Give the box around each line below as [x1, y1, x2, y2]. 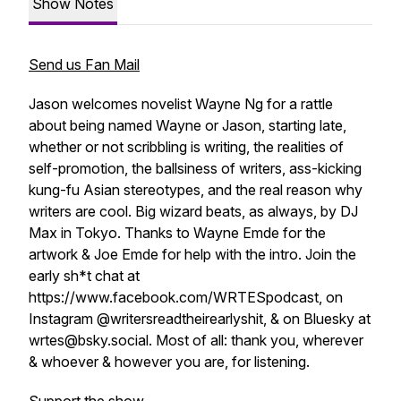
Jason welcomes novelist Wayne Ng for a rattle [29, 95, 333, 113]
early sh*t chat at [29, 267, 140, 285]
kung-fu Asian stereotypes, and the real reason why [29, 181, 363, 199]
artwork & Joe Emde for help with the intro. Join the [29, 245, 356, 263]
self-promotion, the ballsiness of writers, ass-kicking [29, 159, 362, 177]
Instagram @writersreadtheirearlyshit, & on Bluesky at [29, 310, 371, 328]
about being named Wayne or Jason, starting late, [29, 116, 346, 134]
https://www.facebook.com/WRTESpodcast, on [29, 288, 343, 306]
